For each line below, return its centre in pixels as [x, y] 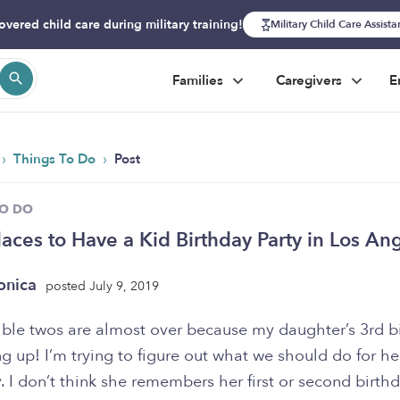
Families [200, 80]
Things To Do [56, 159]
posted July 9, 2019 [102, 286]
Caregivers [311, 80]
